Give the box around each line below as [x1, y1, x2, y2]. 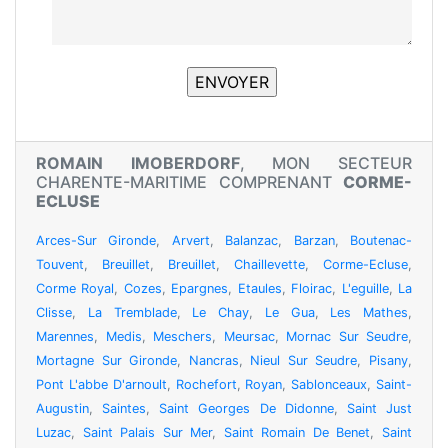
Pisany [369, 353, 409, 369]
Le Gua [264, 305, 315, 321]
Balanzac [225, 233, 279, 249]
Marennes [36, 329, 94, 345]
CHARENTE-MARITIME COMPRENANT [36, 172, 343, 193]
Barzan [293, 233, 335, 249]
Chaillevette [234, 257, 305, 273]
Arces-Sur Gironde [36, 233, 157, 249]
